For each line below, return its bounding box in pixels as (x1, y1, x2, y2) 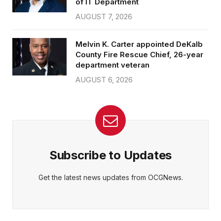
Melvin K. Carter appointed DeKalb (75, 39, 203, 49)
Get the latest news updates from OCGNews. (38, 173, 183, 182)
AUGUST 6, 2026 (75, 75, 133, 85)
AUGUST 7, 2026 (75, 12, 132, 22)
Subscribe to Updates (49, 148, 172, 163)
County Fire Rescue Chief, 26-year (75, 50, 203, 60)
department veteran (75, 60, 149, 70)
